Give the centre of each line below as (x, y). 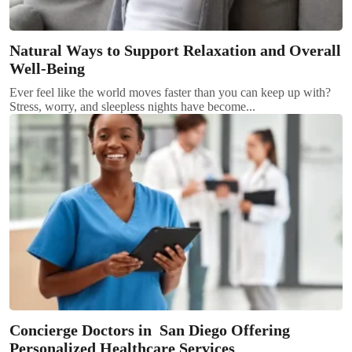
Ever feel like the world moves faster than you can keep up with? (170, 92)
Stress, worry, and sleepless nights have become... (132, 106)
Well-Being (47, 68)
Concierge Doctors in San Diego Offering (150, 330)
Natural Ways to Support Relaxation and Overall (175, 50)
